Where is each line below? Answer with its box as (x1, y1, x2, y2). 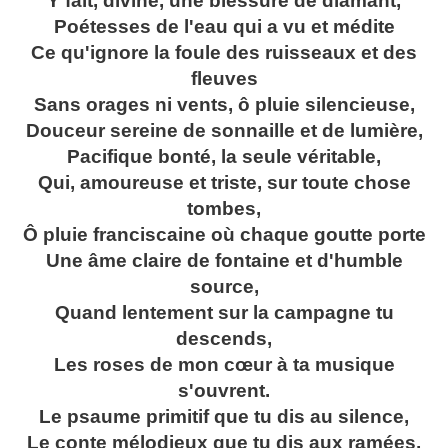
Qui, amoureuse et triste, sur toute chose (37, 172, 411, 194)
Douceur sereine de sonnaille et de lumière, (25, 120, 423, 142)
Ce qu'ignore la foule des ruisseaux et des (31, 42, 417, 64)
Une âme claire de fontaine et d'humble (45, 250, 403, 272)
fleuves (190, 68, 258, 90)
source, (189, 276, 259, 298)
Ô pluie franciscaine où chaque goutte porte (22, 224, 426, 246)
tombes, (187, 198, 261, 220)
